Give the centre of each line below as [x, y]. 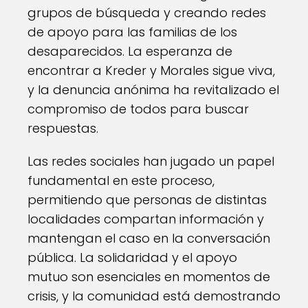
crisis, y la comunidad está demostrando [154, 296]
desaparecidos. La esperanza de [130, 51]
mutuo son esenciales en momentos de [149, 277]
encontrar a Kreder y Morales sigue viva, [151, 70]
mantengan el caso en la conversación [149, 238]
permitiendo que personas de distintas [147, 200]
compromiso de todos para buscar [138, 109]
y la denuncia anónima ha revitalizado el [153, 90]
